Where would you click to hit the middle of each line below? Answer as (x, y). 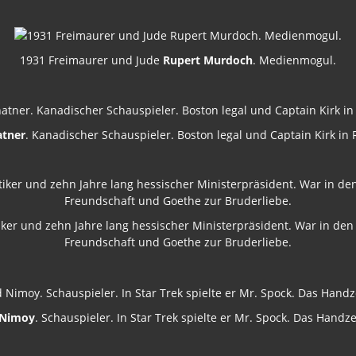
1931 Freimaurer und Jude (91, 60)
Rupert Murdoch (208, 60)
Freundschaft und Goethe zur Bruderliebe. (178, 242)
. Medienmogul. (294, 60)
